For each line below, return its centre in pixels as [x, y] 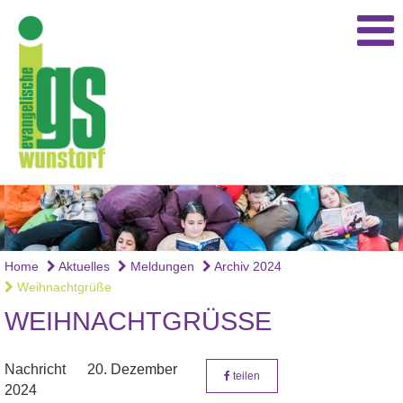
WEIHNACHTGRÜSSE [138, 322]
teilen [245, 376]
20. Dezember [132, 370]
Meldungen [161, 267]
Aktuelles [83, 267]
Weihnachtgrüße [63, 287]
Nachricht [35, 370]
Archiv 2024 [246, 267]
